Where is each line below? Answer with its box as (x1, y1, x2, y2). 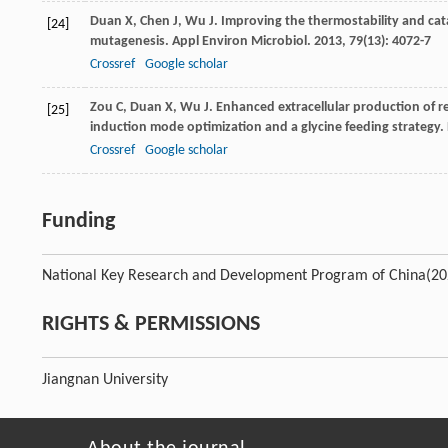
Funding (42, 210, 115, 234)
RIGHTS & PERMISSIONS (42, 313, 260, 337)
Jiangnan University (42, 372, 168, 389)
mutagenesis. (90, 34, 172, 50)
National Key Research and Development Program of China (42, 268, 426, 285)
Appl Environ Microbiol (172, 34, 307, 50)
